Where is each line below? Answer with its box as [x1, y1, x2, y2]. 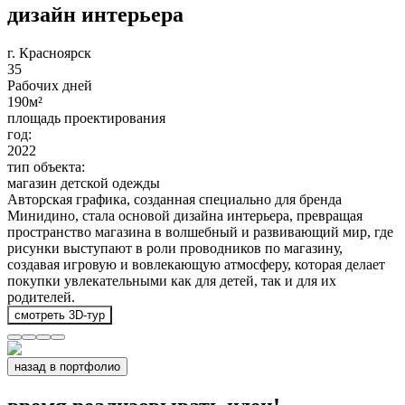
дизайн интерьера [7, 2, 184, 26]
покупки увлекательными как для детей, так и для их [7, 272, 336, 288]
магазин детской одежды [7, 174, 160, 191]
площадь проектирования [7, 109, 165, 126]
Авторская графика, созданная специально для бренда [7, 191, 342, 207]
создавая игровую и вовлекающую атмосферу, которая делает [7, 256, 385, 272]
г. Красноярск [7, 44, 91, 61]
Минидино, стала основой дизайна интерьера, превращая [7, 207, 363, 223]
